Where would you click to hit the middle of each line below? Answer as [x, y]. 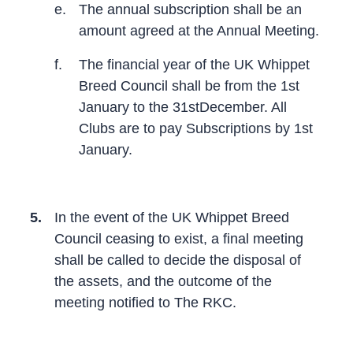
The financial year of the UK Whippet [194, 64]
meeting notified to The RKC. [145, 302]
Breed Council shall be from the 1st [189, 85]
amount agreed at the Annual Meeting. [199, 30]
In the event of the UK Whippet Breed [172, 217]
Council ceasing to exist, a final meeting [179, 238]
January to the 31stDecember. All [183, 107]
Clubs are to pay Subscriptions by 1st [196, 128]
